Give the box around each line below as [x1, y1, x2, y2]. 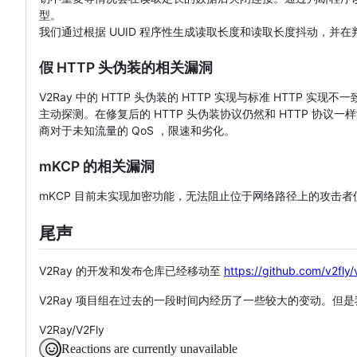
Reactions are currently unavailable [61, 341, 237, 355]
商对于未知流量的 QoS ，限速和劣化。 [39, 123, 235, 137]
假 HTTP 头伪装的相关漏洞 [39, 58, 213, 76]
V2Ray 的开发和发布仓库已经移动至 [39, 263, 224, 277]
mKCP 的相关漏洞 [39, 157, 155, 175]
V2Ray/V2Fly [39, 322, 104, 336]
